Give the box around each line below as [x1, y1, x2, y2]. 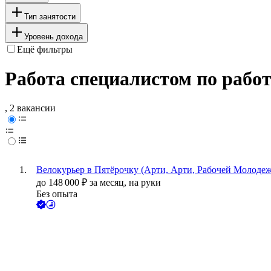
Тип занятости [24, 11, 76, 21]
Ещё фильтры [17, 44, 73, 54]
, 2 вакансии [5, 103, 56, 114]
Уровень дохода [24, 31, 83, 41]
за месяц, [90, 177, 129, 188]
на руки [129, 177, 161, 188]
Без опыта [36, 189, 77, 200]
